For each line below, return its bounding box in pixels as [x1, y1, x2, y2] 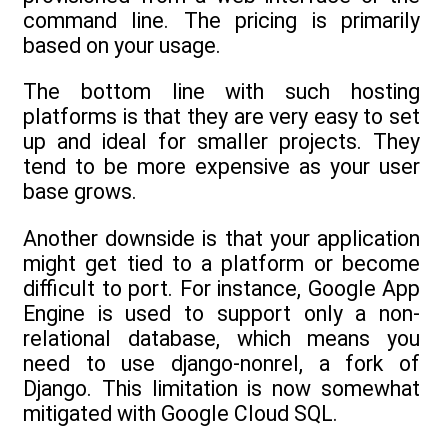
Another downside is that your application [23, 225, 420, 251]
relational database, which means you [23, 325, 420, 351]
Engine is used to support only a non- [23, 300, 420, 326]
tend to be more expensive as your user [23, 154, 420, 180]
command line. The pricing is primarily [23, 8, 420, 34]
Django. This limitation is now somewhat [23, 375, 420, 401]
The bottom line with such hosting [23, 79, 420, 105]
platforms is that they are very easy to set [23, 104, 420, 130]
